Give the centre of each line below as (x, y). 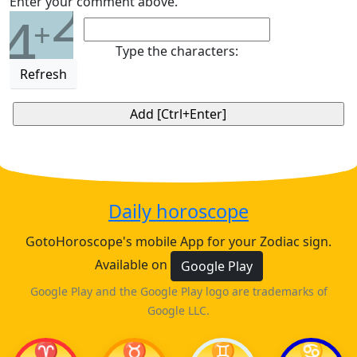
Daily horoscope (178, 211)
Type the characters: (177, 51)
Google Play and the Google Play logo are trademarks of (178, 291)
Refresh (43, 74)
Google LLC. (178, 310)
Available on (132, 265)
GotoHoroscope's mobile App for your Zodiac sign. (178, 241)
